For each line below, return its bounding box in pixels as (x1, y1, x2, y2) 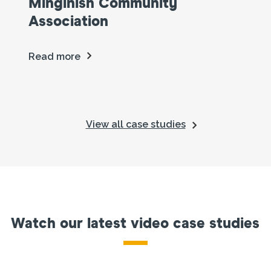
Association (28, 14, 109, 29)
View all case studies (85, 118, 186, 130)
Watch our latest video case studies (11, 216, 260, 231)
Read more (28, 50, 81, 62)
